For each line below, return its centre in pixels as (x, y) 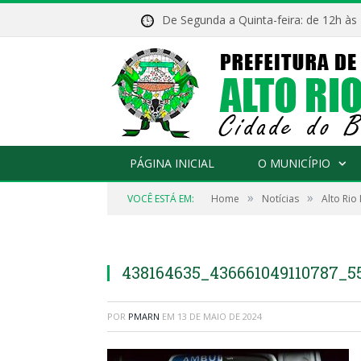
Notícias (280, 199)
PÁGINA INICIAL (172, 163)
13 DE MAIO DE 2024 (220, 316)
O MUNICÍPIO (294, 163)
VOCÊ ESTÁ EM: (161, 199)
